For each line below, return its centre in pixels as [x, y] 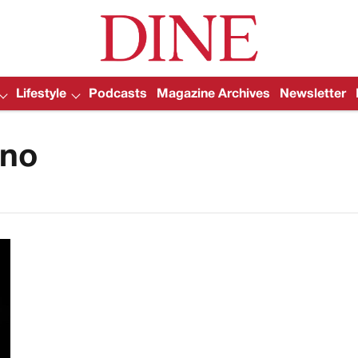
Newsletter [312, 94]
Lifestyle [41, 94]
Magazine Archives [213, 94]
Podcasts [117, 94]
